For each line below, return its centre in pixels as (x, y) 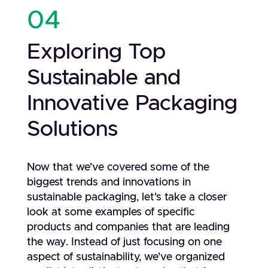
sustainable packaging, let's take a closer (127, 197)
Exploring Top (96, 52)
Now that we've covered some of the (118, 167)
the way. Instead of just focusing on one (124, 242)
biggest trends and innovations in (109, 182)
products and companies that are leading (128, 227)
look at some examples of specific (110, 212)
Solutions (72, 129)
